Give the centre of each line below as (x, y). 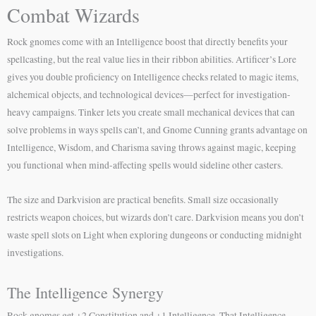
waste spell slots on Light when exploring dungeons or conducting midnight (154, 235)
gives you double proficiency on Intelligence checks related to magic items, (153, 77)
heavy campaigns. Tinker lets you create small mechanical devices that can (151, 112)
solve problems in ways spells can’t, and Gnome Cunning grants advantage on (157, 129)
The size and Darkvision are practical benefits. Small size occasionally (143, 199)
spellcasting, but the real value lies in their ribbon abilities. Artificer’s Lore (152, 59)
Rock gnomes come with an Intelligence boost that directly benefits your (147, 41)
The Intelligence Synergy (85, 292)
